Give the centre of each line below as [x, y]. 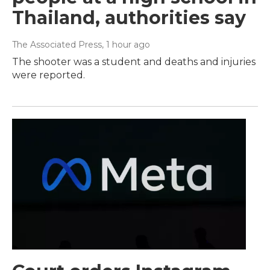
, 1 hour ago [126, 45]
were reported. [49, 75]
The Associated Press [57, 45]
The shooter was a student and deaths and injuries [134, 62]
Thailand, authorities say [129, 18]
